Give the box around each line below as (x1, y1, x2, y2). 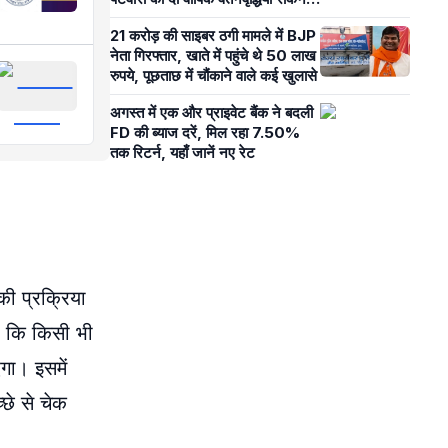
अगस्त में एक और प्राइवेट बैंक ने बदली (110, 103, 313, 122)
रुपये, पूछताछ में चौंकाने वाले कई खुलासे (110, 66, 317, 85)
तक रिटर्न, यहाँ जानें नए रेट (110, 143, 259, 162)
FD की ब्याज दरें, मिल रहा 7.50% (110, 123, 300, 142)
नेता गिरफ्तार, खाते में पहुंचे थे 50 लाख (110, 46, 316, 65)
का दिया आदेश (110, 9, 185, 28)
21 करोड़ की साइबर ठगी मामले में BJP (110, 26, 316, 45)
